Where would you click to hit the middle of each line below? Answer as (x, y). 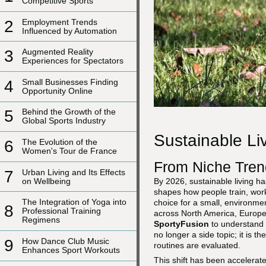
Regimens (41, 220)
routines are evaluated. (197, 245)
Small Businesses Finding (70, 82)
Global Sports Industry (64, 121)
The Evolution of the (60, 142)
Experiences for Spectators (73, 61)
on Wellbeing (46, 181)
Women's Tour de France (69, 151)
